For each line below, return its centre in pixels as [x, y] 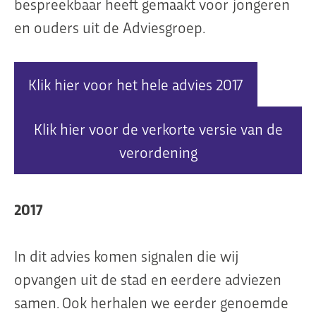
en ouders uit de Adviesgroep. [110, 27]
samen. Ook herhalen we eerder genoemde [151, 302]
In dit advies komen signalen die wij [127, 256]
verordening [158, 152]
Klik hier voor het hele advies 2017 [136, 84]
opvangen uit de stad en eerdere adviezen [148, 279]
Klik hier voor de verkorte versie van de [158, 129]
